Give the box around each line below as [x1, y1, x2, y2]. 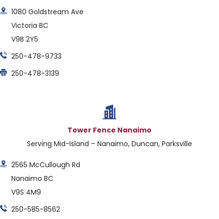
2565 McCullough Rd [11, 159, 80, 170]
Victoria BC [11, 21, 48, 31]
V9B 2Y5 [11, 34, 38, 44]
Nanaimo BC [11, 173, 53, 183]
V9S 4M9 [11, 187, 41, 197]
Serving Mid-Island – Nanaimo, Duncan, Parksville [27, 139, 192, 149]
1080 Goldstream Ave [11, 7, 84, 17]
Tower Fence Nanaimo [67, 125, 152, 135]
